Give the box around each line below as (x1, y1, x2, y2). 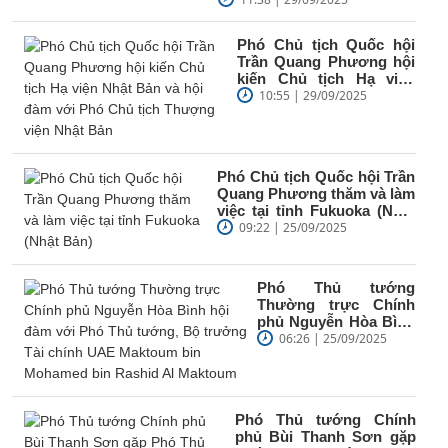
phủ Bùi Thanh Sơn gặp (234, 427, 416, 445)
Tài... (257, 363, 291, 381)
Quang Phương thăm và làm (217, 184, 416, 202)
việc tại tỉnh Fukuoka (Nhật (217, 201, 416, 219)
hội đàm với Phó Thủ (257, 329, 416, 347)
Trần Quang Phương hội (237, 52, 416, 70)
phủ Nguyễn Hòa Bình (257, 312, 416, 330)
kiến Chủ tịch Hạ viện (237, 69, 416, 87)
